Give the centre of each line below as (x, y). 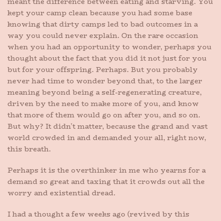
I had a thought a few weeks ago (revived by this (98, 214)
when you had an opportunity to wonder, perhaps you (110, 47)
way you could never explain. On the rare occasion (103, 36)
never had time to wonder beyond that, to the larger (105, 81)
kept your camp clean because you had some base (100, 13)
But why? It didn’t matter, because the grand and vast (108, 126)
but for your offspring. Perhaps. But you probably (103, 70)
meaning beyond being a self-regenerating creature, (105, 92)
